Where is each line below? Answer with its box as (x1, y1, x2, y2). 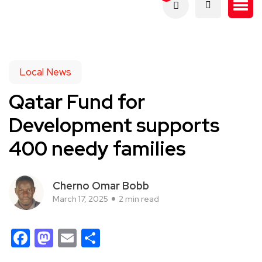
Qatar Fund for (9, 88, 145, 115)
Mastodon (53, 225, 139, 250)
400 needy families (9, 135, 185, 161)
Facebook (30, 225, 112, 250)
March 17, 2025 (53, 194, 108, 204)
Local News (19, 65, 71, 78)
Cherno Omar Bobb (53, 179, 149, 192)
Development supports (9, 112, 219, 138)
